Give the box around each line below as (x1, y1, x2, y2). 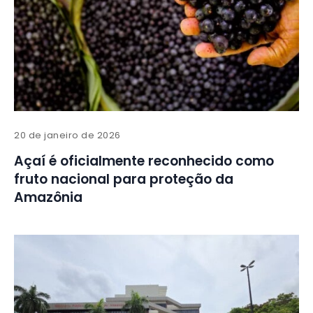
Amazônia (14, 188, 82, 208)
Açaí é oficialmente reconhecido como (14, 152, 274, 171)
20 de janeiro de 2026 (14, 129, 121, 143)
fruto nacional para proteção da (14, 170, 233, 189)
